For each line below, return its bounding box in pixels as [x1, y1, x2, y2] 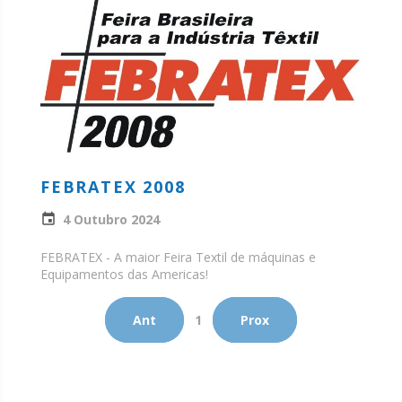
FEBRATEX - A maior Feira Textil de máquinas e [40, 248, 316, 266]
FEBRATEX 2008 [40, 175, 186, 197]
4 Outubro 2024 [63, 210, 160, 228]
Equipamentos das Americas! [40, 265, 208, 283]
